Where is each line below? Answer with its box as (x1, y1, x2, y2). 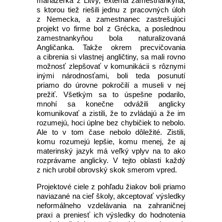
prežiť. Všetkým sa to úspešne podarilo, (37, 90, 185, 99)
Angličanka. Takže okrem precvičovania (37, 43, 185, 52)
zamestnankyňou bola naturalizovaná (37, 34, 185, 42)
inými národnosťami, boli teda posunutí (37, 71, 185, 80)
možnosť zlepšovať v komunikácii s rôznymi (37, 62, 185, 70)
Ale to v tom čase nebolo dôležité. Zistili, (37, 128, 185, 136)
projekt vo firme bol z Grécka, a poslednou (37, 24, 185, 33)
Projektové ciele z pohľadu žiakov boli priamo (37, 182, 185, 191)
